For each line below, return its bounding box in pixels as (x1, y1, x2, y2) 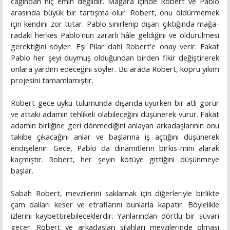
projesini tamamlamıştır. (11, 75, 93, 86)
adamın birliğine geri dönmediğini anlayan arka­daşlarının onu (11, 120, 219, 131)
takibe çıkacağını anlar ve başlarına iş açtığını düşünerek (11, 131, 219, 142)
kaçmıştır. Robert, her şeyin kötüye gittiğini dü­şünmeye (11, 154, 219, 165)
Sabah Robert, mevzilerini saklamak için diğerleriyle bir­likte (11, 188, 219, 199)
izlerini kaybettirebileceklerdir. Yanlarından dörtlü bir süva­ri (11, 210, 219, 221)
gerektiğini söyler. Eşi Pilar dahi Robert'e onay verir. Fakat (11, 41, 219, 52)
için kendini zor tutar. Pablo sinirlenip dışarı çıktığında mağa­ (11, 18, 219, 29)
